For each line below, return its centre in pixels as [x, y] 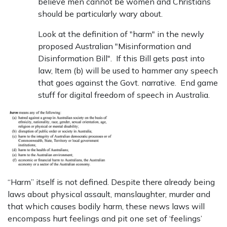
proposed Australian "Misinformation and [115, 46]
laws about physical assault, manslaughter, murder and [109, 194]
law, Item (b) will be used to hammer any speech [128, 71]
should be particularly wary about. [100, 14]
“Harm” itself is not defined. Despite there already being [111, 182]
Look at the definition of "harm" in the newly [121, 34]
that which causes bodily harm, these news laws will [106, 206]
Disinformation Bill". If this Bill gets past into [121, 59]
